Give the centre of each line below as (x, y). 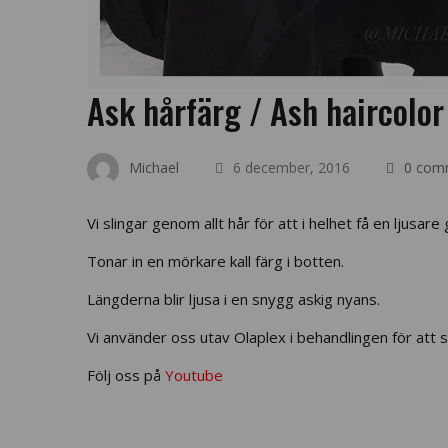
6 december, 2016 (289, 167)
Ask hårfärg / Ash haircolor (265, 110)
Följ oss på (126, 375)
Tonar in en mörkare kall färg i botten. (215, 261)
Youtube (194, 375)
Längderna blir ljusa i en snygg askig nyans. (233, 299)
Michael (152, 167)
